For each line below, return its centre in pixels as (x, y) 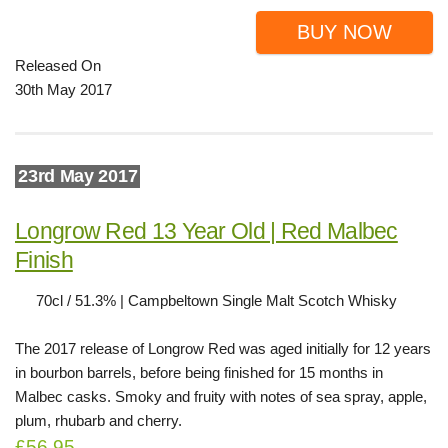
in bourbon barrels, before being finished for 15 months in (199, 372)
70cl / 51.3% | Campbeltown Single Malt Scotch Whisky (216, 300)
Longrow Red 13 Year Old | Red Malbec (206, 231)
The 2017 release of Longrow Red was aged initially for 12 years (223, 348)
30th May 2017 (63, 89)
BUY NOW (344, 32)
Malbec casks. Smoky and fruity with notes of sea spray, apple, (221, 396)
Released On (58, 65)
